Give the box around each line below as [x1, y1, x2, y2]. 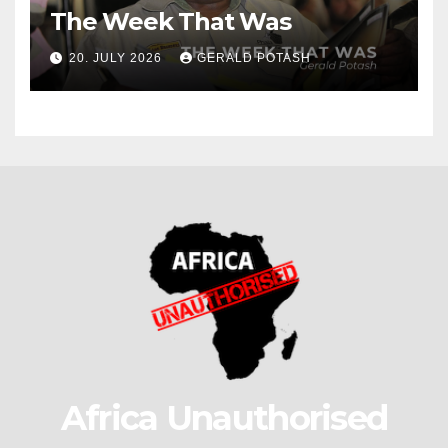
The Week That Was [50, 6, 291, 36]
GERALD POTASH [197, 50, 311, 65]
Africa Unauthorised [60, 396, 388, 439]
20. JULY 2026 [69, 50, 166, 65]
